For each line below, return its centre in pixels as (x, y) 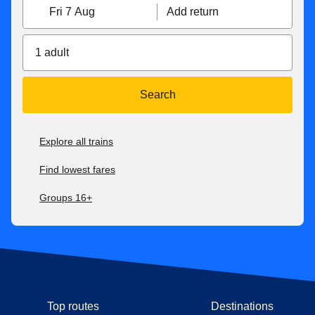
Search (157, 95)
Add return (193, 12)
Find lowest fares (77, 170)
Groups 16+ (66, 198)
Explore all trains (76, 142)
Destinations (242, 306)
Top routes (73, 306)
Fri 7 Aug (72, 12)
